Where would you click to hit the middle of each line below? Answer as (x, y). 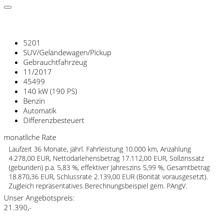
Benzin (34, 101)
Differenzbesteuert (54, 120)
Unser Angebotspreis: (39, 198)
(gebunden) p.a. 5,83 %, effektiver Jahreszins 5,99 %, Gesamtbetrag (109, 168)
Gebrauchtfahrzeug (55, 62)
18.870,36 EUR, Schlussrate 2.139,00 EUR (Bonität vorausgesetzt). (108, 177)
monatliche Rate (30, 137)
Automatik (40, 111)
